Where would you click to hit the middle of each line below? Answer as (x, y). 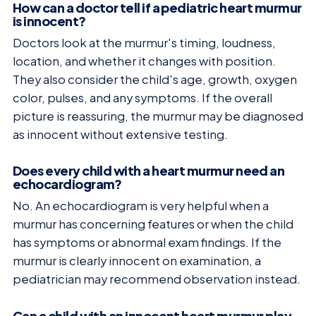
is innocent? (49, 20)
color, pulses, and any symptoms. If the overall (142, 97)
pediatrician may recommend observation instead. (157, 279)
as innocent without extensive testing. (120, 134)
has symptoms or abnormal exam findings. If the (147, 243)
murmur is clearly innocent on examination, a (137, 261)
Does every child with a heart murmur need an (149, 171)
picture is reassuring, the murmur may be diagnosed (158, 116)
